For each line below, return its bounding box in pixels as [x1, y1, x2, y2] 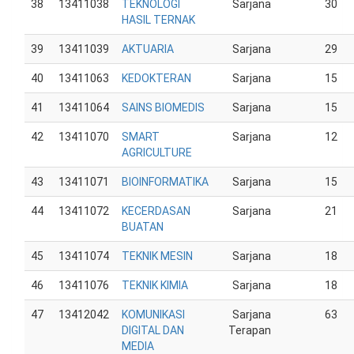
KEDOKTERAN [122, 72, 191, 85]
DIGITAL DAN [122, 324, 184, 337]
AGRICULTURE [122, 146, 192, 159]
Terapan [228, 324, 271, 337]
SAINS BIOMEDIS [122, 101, 205, 114]
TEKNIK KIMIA [122, 279, 188, 292]
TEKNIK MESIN [122, 250, 193, 262]
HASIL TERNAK [122, 13, 195, 26]
